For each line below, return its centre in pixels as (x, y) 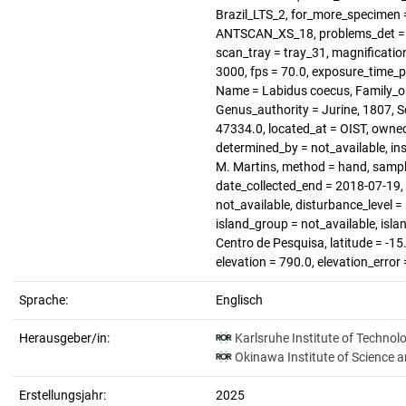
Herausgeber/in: (64, 338)
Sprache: (43, 300)
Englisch (239, 300)
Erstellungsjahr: (63, 395)
